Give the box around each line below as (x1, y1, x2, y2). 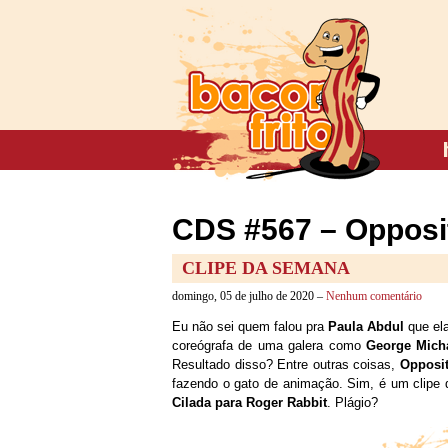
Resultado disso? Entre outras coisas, (172, 357, 400, 372)
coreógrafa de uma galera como (172, 338, 367, 353)
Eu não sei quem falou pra (172, 319, 328, 334)
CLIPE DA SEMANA (182, 258, 350, 278)
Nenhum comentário (326, 289, 422, 303)
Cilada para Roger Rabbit (172, 395, 327, 410)
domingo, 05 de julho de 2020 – (172, 289, 326, 303)
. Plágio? (327, 395, 378, 410)
